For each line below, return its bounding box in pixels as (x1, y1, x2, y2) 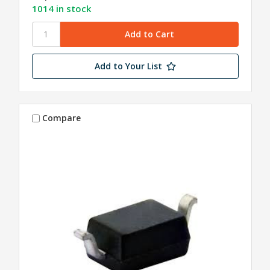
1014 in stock (31, 2, 91, 14)
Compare (42, 112, 81, 124)
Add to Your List (94, 60, 162, 72)
